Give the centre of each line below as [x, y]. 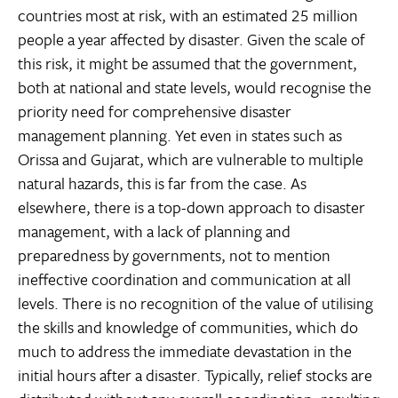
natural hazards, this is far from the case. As [162, 183]
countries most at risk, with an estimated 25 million [188, 16]
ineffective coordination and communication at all [184, 279]
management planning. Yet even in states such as [180, 135]
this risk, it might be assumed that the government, [187, 64]
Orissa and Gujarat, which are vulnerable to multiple [191, 159]
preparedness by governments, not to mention [174, 255]
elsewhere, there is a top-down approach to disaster [191, 207]
